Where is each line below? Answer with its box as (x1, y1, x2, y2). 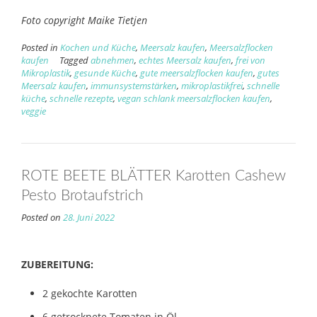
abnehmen (91, 54, 134, 67)
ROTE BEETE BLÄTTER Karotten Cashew (21, 168, 286, 183)
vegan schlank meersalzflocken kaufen (117, 92, 270, 105)
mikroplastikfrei (181, 79, 243, 92)
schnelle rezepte (50, 92, 113, 105)
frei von (236, 54, 265, 67)
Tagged (59, 54, 91, 67)
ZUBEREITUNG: (21, 257, 93, 271)
